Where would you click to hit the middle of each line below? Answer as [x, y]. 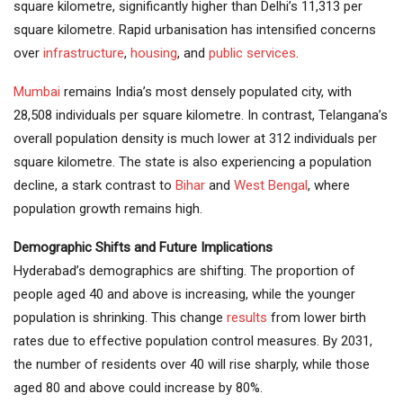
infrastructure [84, 53]
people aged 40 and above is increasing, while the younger [184, 294]
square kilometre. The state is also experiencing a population [193, 161]
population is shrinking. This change [120, 317]
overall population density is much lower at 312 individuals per [195, 138]
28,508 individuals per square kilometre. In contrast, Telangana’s [201, 115]
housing [154, 53]
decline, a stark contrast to [94, 185]
